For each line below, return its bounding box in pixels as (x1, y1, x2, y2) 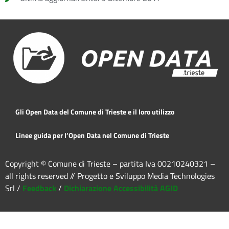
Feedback (22, 181, 56, 194)
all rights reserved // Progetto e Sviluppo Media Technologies (5, 169, 215, 182)
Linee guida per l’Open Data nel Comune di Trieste (15, 129, 169, 141)
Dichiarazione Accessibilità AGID (64, 181, 178, 194)
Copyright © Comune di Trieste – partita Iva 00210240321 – (5, 157, 215, 170)
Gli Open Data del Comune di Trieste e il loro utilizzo (15, 106, 174, 117)
